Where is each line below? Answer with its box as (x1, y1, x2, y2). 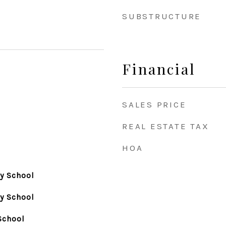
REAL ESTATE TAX (122, 121, 209, 131)
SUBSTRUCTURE (122, 11, 201, 21)
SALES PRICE (122, 99, 187, 109)
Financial (122, 59, 196, 78)
